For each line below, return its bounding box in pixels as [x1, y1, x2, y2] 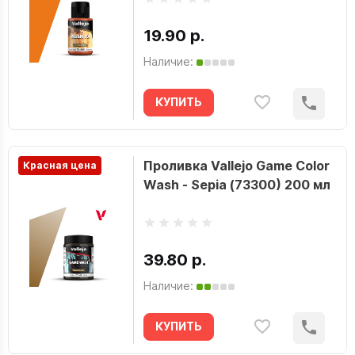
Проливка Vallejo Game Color [143, 158, 330, 174]
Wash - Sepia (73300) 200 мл [143, 177, 330, 193]
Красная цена [23, 159, 97, 171]
